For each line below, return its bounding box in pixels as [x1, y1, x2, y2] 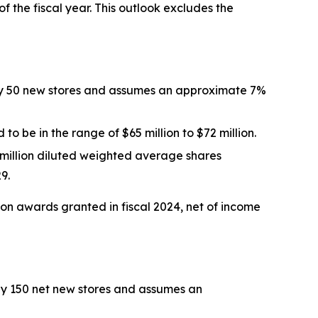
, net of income [180, 199, 261, 214]
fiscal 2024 [121, 199, 180, 214]
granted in [58, 199, 121, 214]
